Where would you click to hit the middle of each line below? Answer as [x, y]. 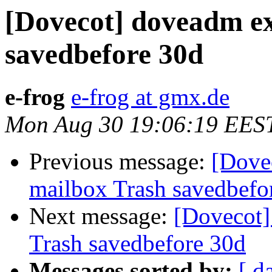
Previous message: [120, 161]
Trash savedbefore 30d [138, 243]
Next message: [101, 216]
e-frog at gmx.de [150, 97]
